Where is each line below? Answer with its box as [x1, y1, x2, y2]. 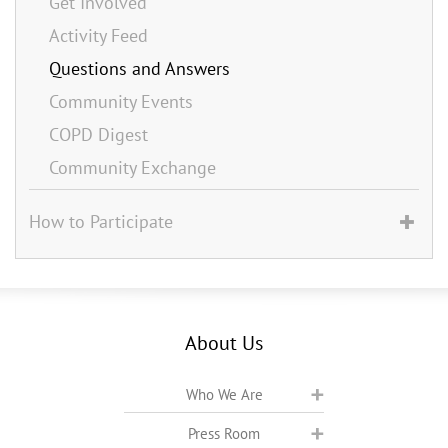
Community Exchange [49, 155, 216, 179]
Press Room [188, 423, 260, 443]
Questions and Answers [49, 56, 230, 80]
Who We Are [185, 384, 263, 404]
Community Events [49, 89, 193, 113]
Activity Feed [49, 23, 148, 47]
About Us [185, 329, 263, 356]
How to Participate [29, 209, 173, 233]
